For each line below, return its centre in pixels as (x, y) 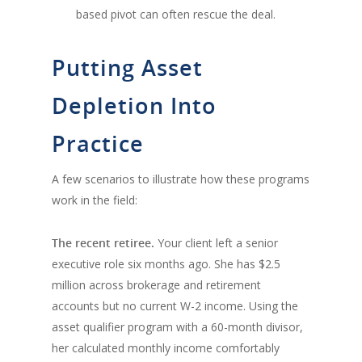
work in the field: (95, 200)
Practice (98, 143)
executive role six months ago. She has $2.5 (166, 263)
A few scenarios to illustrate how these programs (181, 179)
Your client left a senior (216, 242)
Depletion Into (134, 105)
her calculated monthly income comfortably (166, 347)
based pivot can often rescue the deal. (176, 14)
